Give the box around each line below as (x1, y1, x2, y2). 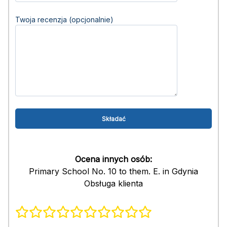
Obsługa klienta (84, 178, 143, 188)
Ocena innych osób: (75, 154, 152, 164)
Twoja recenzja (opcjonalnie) (15, 15, 113, 24)
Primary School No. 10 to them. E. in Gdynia (29, 166, 198, 176)
